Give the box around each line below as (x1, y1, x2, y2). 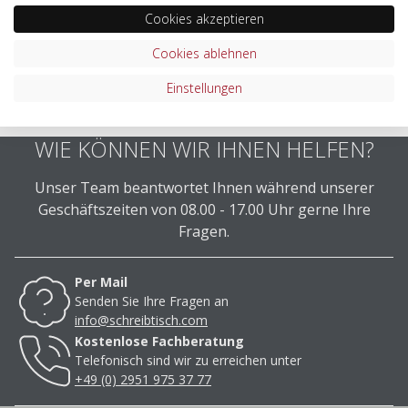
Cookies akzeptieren (144, 9, 264, 27)
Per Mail (75, 272, 127, 291)
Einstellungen (166, 78, 242, 97)
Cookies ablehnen (151, 44, 257, 62)
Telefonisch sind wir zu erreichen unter (75, 351, 301, 369)
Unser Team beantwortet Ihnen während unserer (34, 177, 374, 198)
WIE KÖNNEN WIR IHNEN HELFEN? (34, 133, 374, 164)
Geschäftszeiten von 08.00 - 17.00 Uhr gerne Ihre (37, 199, 371, 219)
